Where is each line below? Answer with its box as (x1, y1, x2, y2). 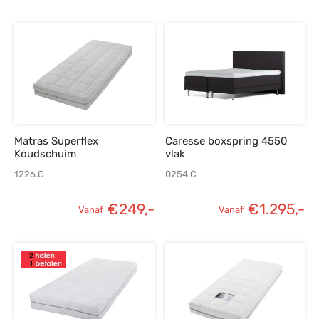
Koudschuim (14, 147, 76, 161)
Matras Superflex (14, 135, 98, 148)
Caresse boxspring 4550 (164, 135, 288, 148)
